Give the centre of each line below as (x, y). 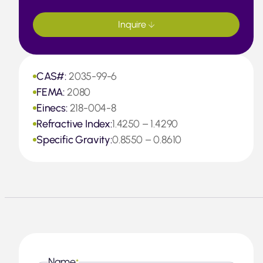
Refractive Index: (74, 124)
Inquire (133, 24)
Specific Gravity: (74, 140)
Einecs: (53, 108)
